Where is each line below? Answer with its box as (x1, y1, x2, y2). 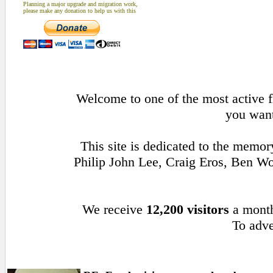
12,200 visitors (146, 202, 229, 217)
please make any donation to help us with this (23, 7, 136, 14)
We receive (82, 202, 146, 217)
